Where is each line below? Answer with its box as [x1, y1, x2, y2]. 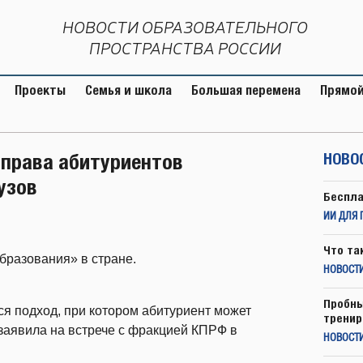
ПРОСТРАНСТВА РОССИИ [89, 38, 281, 58]
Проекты [15, 83, 66, 98]
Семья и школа [85, 83, 172, 98]
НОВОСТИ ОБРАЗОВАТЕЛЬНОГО [62, 17, 308, 37]
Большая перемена [191, 83, 301, 98]
